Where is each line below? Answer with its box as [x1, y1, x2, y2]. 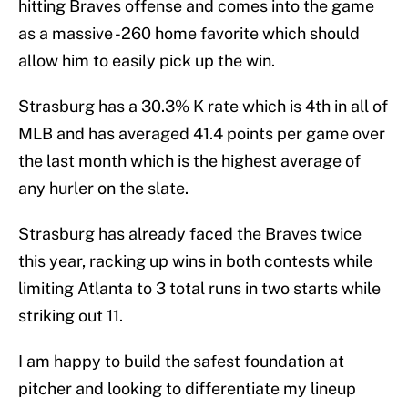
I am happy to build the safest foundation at [18, 352, 344, 372]
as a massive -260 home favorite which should [18, 24, 360, 44]
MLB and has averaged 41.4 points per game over [18, 124, 385, 144]
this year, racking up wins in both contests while [18, 251, 372, 271]
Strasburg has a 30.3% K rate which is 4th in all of [18, 97, 388, 117]
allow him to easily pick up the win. [18, 51, 275, 71]
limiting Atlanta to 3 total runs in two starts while [18, 279, 381, 299]
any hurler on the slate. [18, 178, 189, 199]
